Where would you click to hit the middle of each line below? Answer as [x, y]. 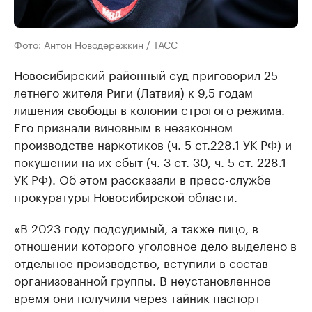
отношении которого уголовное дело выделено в [155, 245]
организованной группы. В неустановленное [142, 280]
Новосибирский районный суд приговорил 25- [148, 74]
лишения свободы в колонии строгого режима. [149, 109]
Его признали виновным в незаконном [123, 126]
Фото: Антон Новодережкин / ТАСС [96, 44]
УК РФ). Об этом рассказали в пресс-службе [142, 179]
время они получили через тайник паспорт [137, 297]
